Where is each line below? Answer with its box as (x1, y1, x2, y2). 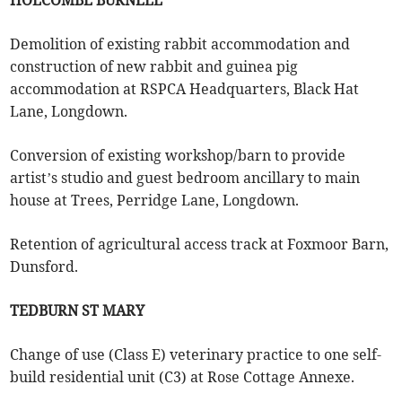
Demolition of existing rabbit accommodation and (10, 35, 351, 54)
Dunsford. (10, 258, 79, 276)
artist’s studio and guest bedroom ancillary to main (10, 169, 361, 188)
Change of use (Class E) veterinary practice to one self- (10, 345, 382, 364)
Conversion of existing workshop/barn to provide (10, 146, 346, 165)
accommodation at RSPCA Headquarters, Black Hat (10, 80, 360, 99)
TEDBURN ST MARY (10, 301, 145, 320)
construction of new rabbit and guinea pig (10, 57, 299, 76)
